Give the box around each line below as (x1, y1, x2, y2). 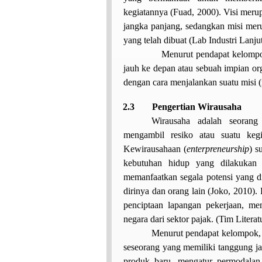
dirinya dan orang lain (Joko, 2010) (123, 185, 255, 196)
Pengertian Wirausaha (152, 101, 242, 112)
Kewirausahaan (123, 143, 181, 154)
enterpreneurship (187, 143, 250, 154)
